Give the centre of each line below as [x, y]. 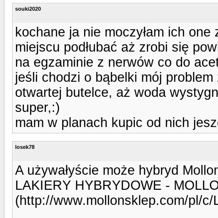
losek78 [25, 147]
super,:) [37, 107]
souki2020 [28, 9]
